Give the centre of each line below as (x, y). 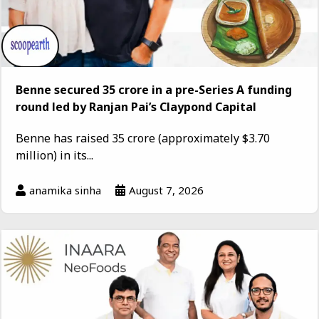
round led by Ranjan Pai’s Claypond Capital (136, 107)
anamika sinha (65, 190)
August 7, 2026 (166, 190)
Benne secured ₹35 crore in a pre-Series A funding (154, 90)
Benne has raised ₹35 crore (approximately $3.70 (143, 138)
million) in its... (54, 156)
